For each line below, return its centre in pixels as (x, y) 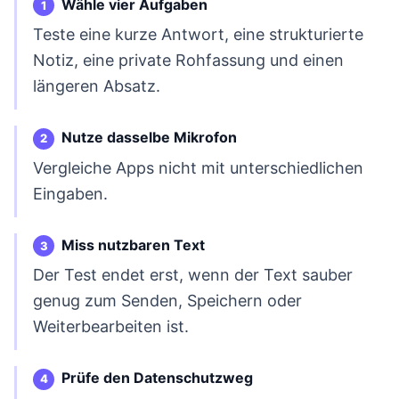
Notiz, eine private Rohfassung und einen (188, 61)
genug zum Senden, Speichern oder (167, 301)
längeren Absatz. (97, 86)
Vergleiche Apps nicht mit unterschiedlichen (198, 167)
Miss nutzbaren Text (133, 244)
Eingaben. (70, 193)
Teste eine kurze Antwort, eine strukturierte (198, 35)
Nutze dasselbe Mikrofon (149, 138)
